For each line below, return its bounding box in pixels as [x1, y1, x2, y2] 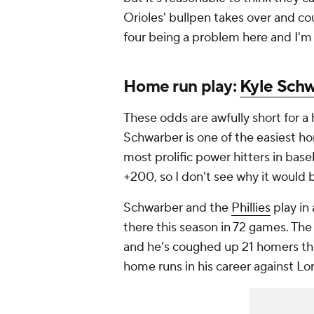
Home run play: [123, 76, 240, 98]
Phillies [231, 200, 271, 217]
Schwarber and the [123, 200, 231, 217]
